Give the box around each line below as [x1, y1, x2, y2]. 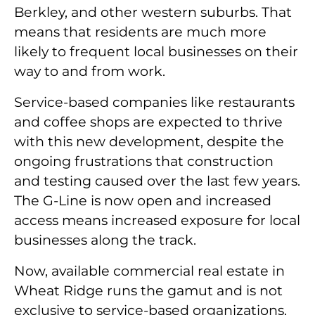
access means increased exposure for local [14, 212, 300, 229]
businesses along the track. [14, 231, 196, 249]
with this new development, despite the [14, 133, 284, 150]
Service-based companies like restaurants [14, 94, 295, 111]
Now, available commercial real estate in [14, 262, 285, 280]
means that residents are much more [14, 23, 266, 41]
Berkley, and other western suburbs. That [14, 4, 292, 21]
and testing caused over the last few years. [14, 172, 300, 190]
